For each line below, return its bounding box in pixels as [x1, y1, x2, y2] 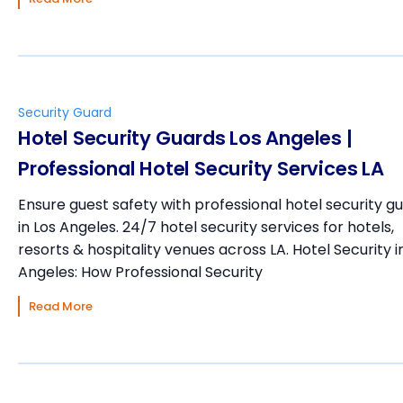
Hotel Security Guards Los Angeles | [18, 125, 353, 152]
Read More [29, 298, 93, 316]
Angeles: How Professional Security [18, 262, 263, 283]
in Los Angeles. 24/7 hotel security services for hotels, [18, 217, 394, 238]
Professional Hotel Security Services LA [18, 156, 384, 183]
